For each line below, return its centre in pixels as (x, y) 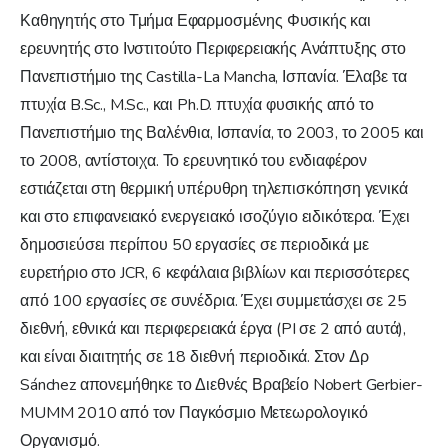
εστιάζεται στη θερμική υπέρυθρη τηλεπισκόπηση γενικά (214, 189)
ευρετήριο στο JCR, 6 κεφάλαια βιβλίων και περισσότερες (215, 273)
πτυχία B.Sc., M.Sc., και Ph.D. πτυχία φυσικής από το (197, 105)
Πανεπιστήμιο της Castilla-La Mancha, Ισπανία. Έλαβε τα (213, 77)
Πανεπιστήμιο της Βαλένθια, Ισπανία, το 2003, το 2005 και (222, 133)
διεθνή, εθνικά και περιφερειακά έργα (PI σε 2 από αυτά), (213, 329)
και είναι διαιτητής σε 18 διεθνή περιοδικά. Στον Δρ (194, 357)
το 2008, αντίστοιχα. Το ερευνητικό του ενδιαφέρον (194, 161)
